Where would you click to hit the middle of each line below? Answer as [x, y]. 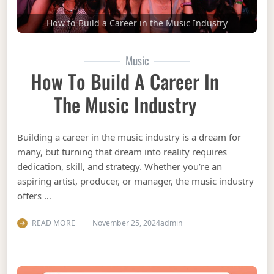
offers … [35, 196]
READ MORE [53, 223]
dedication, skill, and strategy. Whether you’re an [120, 167]
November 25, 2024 [126, 223]
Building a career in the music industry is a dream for [129, 137]
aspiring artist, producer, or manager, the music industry [136, 181]
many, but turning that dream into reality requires [122, 152]
